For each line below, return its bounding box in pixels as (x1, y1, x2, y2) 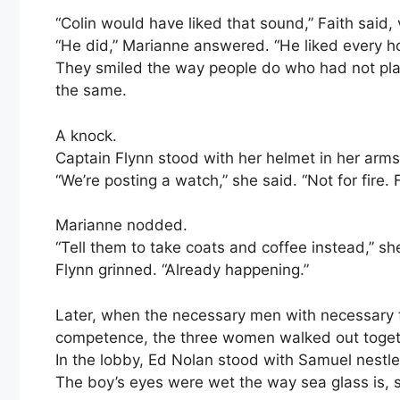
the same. (55, 81, 127, 100)
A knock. (55, 126, 117, 145)
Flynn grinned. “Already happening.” (55, 261, 309, 279)
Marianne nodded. (55, 216, 187, 235)
